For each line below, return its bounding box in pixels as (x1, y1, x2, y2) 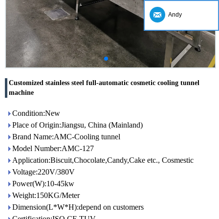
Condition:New (12, 109, 60, 117)
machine (9, 89, 34, 96)
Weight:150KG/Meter (12, 191, 80, 199)
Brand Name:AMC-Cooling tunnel (12, 132, 120, 141)
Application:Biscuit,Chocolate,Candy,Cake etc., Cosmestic (12, 156, 194, 164)
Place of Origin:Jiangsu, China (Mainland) (12, 121, 143, 129)
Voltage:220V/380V (12, 168, 75, 176)
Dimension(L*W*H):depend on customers (12, 203, 144, 211)
